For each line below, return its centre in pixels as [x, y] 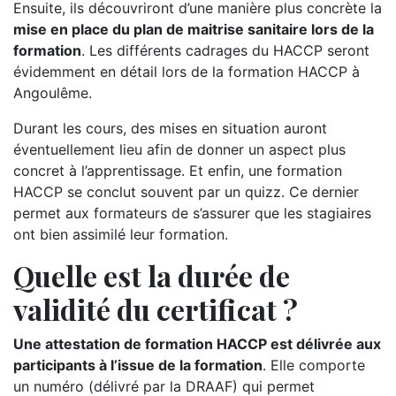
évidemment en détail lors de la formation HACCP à [187, 72]
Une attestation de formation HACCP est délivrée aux [197, 344]
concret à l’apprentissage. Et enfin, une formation [178, 171]
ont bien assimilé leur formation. [121, 234]
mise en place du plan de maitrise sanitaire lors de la [194, 29]
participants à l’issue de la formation [138, 365]
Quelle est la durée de [152, 275]
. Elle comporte [314, 365]
